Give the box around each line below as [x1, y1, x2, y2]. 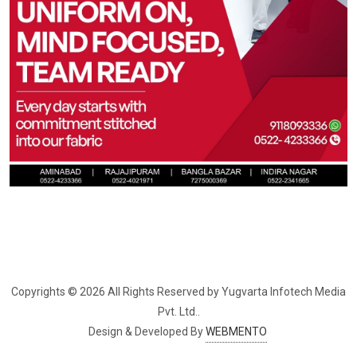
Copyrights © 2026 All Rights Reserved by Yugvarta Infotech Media [11, 285, 346, 299]
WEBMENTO [205, 325, 267, 339]
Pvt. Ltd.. [157, 305, 200, 319]
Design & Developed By [88, 325, 206, 339]
